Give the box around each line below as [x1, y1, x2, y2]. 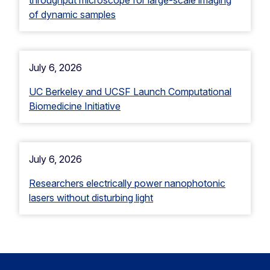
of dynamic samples [29, 8, 116, 20]
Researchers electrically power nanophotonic [29, 177, 225, 189]
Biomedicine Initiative [29, 99, 121, 112]
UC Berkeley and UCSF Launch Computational [29, 85, 231, 98]
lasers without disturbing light [29, 191, 153, 204]
